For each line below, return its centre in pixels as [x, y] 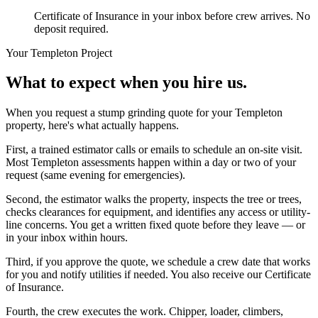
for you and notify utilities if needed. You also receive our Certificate [158, 275]
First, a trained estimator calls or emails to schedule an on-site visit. [154, 150]
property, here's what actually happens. [92, 126]
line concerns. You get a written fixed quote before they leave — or [155, 225]
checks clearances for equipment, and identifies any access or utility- [158, 212]
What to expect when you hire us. [126, 83]
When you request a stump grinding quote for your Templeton [144, 113]
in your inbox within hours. [67, 238]
